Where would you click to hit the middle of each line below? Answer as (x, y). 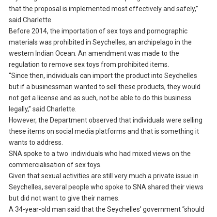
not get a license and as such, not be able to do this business (100, 98)
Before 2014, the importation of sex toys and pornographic (98, 31)
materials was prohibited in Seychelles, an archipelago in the (100, 42)
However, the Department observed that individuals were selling (105, 120)
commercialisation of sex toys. (56, 165)
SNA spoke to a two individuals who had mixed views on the (100, 154)
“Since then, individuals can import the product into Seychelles (103, 76)
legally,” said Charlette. (42, 109)
